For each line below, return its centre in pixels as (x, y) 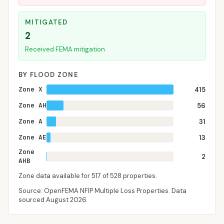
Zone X (30, 89)
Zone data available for (55, 176)
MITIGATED (46, 22)
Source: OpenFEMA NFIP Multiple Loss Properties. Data (102, 191)
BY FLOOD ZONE (48, 75)
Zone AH (32, 105)
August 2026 (66, 200)
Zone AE (32, 137)
